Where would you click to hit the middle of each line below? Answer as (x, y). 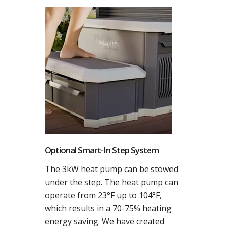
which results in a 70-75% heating (108, 208)
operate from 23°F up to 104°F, (103, 195)
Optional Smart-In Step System (102, 150)
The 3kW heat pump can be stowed (111, 169)
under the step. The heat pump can (111, 182)
